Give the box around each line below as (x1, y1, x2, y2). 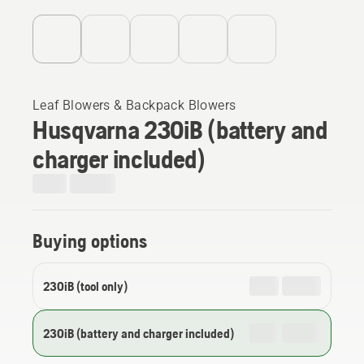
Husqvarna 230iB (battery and (32, 114, 327, 145)
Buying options (32, 229, 147, 252)
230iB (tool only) (43, 278, 128, 293)
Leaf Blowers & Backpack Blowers (32, 97, 236, 113)
